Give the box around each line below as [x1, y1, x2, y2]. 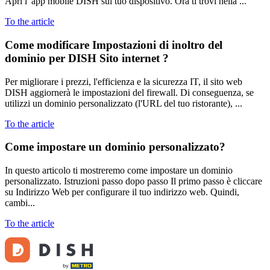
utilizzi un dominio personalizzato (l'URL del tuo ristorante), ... [5, 98, 242, 108]
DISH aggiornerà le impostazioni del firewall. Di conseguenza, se [5, 87, 254, 98]
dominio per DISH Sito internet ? [5, 51, 169, 64]
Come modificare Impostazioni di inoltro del [5, 38, 222, 51]
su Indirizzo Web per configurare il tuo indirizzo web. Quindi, [5, 187, 239, 198]
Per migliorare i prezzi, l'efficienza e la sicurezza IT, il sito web [5, 76, 242, 87]
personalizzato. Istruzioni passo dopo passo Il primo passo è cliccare [5, 176, 262, 187]
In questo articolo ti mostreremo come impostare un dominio [5, 165, 233, 176]
